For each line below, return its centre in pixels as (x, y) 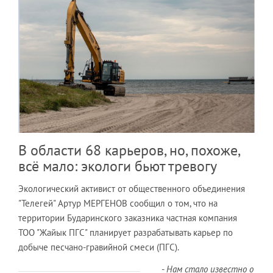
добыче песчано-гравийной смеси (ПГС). (99, 247)
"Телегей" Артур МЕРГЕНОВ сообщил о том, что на (118, 203)
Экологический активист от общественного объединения (132, 188)
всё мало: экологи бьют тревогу (118, 166)
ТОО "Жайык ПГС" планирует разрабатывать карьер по (126, 232)
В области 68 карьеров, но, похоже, (129, 150)
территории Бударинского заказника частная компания (128, 218)
